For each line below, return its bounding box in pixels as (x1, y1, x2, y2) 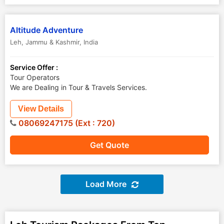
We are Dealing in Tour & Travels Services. (10, 83, 147, 91)
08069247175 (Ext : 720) (16, 118, 115, 128)
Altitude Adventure (10, 25, 83, 35)
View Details (18, 104, 64, 113)
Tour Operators (10, 73, 59, 81)
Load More (85, 179, 126, 189)
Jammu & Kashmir (25, 38, 79, 46)
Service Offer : (10, 63, 58, 71)
